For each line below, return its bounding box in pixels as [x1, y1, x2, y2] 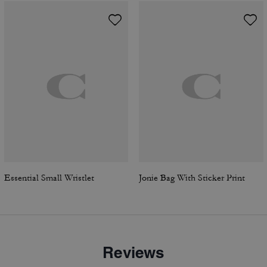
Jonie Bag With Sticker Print [139, 172, 245, 184]
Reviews [103, 243, 164, 262]
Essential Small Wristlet [4, 172, 94, 184]
